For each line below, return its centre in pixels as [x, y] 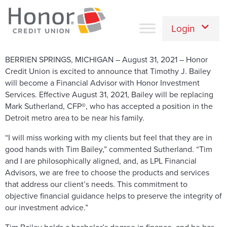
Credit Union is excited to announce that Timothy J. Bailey [108, 71]
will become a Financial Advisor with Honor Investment [102, 83]
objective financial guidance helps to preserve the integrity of [113, 196]
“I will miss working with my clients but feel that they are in [109, 138]
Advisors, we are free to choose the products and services [107, 173]
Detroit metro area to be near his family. [75, 118]
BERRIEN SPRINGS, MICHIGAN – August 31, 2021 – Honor [106, 60]
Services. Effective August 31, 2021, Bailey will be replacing [109, 94]
